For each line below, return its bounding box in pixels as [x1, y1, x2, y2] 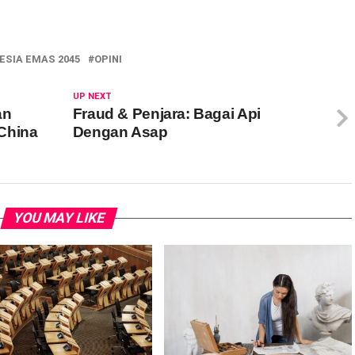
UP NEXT [72, 91, 112, 102]
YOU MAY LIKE [10, 210, 107, 227]
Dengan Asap [72, 124, 168, 141]
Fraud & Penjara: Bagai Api [72, 105, 261, 123]
